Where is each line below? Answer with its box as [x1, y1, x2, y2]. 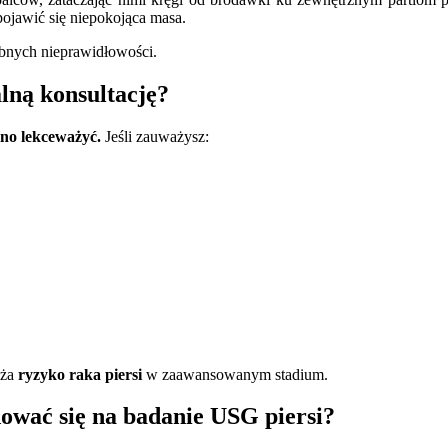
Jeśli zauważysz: [101, 127, 209, 145]
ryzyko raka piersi [18, 365, 142, 383]
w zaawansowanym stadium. [142, 365, 328, 383]
